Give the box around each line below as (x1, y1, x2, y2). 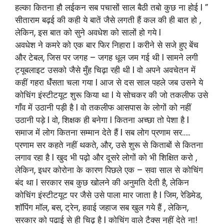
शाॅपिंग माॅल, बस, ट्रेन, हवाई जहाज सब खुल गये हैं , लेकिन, (15, 201, 188, 213)
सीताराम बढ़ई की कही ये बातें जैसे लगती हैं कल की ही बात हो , (15, 13, 201, 26)
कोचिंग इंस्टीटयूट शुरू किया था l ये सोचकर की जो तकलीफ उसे (15, 88, 208, 101)
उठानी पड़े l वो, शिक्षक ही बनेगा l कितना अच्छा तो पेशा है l (15, 113, 189, 126)
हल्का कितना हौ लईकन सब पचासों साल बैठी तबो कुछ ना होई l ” (15, 1, 208, 13)
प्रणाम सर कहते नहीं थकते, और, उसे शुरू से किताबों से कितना (15, 138, 203, 151)
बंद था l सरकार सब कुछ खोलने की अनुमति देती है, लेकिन (15, 176, 189, 188)
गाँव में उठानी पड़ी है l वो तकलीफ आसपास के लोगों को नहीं (15, 101, 191, 113)
